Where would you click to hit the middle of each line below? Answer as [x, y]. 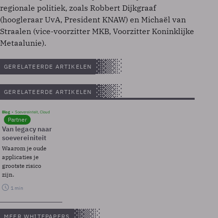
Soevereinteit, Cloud [33, 112]
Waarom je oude [24, 148]
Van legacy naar [27, 129]
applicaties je [20, 157]
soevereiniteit [24, 138]
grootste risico [22, 166]
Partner [17, 119]
